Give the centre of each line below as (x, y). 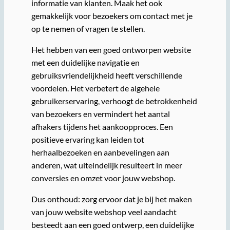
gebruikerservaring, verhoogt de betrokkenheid (114, 101)
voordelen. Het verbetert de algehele (95, 88)
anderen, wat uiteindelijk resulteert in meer (107, 165)
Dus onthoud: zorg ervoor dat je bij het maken (111, 199)
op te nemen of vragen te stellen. (88, 28)
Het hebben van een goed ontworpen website (111, 50)
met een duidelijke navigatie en (85, 63)
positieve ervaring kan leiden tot (88, 140)
